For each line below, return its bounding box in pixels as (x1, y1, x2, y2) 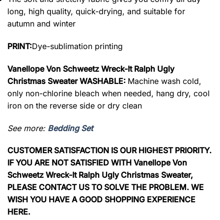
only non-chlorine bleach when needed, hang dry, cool (7, 88, 210, 98)
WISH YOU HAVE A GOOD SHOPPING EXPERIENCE (7, 194, 195, 205)
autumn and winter (7, 19, 76, 29)
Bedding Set (48, 123, 93, 133)
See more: (7, 123, 48, 133)
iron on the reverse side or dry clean (7, 100, 142, 110)
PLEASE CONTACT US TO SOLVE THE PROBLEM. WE (7, 182, 204, 192)
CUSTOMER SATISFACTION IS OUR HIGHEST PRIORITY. (7, 145, 212, 156)
